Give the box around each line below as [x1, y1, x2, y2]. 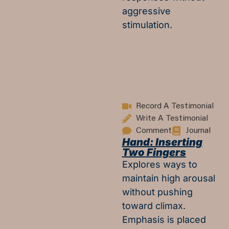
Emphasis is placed [122, 214, 206, 225]
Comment [136, 126, 172, 135]
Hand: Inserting [122, 135, 202, 148]
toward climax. [122, 200, 186, 211]
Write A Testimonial [136, 114, 209, 123]
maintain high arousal [122, 172, 215, 184]
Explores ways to [122, 158, 197, 170]
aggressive [122, 5, 171, 16]
